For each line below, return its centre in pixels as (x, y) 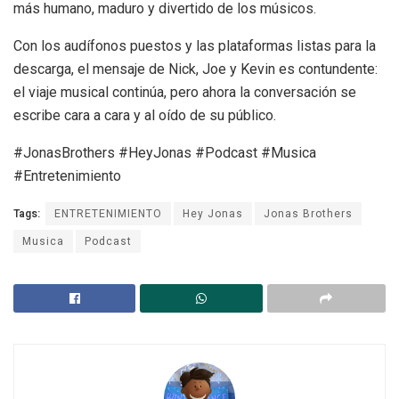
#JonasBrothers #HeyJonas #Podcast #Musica (165, 152)
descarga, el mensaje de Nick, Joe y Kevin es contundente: (195, 69)
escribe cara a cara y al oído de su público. (145, 115)
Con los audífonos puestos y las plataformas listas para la (195, 45)
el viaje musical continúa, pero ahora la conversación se (185, 92)
